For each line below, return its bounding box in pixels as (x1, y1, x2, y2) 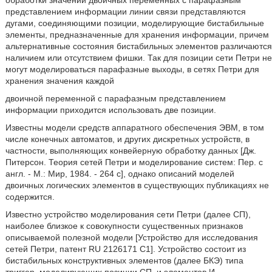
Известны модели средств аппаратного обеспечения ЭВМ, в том (5, 123, 264, 132)
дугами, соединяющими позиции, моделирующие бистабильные (5, 18, 264, 28)
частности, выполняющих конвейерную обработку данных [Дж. (5, 146, 256, 155)
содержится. (5, 192, 55, 202)
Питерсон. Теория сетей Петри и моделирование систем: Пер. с (5, 157, 263, 167)
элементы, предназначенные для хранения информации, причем (5, 30, 269, 39)
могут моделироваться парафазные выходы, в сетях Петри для (5, 64, 259, 74)
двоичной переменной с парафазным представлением (5, 93, 226, 103)
